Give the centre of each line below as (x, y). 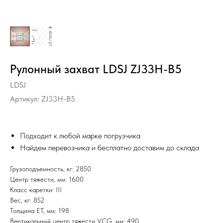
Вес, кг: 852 (27, 200)
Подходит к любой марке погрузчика (80, 136)
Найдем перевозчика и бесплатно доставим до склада (110, 148)
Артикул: (26, 99)
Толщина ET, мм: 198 (40, 211)
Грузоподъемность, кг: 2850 (51, 169)
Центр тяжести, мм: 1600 (47, 179)
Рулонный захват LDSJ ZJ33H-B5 (96, 69)
